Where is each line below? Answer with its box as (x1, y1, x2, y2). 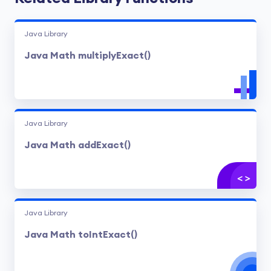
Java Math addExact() (24, 140, 131, 150)
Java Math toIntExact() (24, 230, 137, 240)
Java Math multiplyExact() (24, 51, 151, 60)
